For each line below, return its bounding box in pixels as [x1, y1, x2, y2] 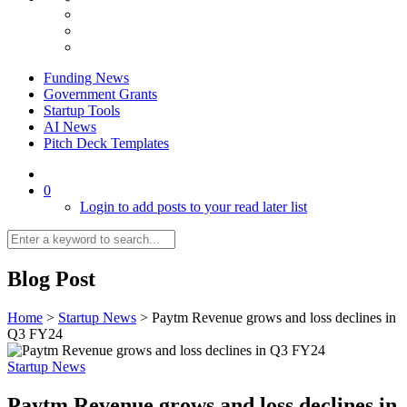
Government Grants [44, 85, 157, 102]
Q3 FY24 [7, 325, 63, 342]
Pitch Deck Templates [44, 134, 169, 151]
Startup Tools [44, 102, 120, 118]
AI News [44, 118, 96, 134]
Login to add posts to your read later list [80, 198, 307, 214]
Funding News [44, 69, 129, 85]
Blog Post [7, 266, 95, 291]
